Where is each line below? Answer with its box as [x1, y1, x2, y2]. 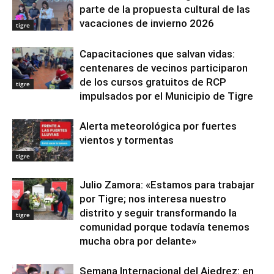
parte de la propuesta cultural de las [80, 3, 250, 15]
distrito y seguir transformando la [80, 207, 237, 219]
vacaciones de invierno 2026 [80, 17, 214, 29]
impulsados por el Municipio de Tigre [80, 90, 253, 102]
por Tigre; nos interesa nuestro [80, 193, 226, 205]
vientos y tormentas [80, 134, 176, 146]
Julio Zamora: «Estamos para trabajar [80, 179, 254, 191]
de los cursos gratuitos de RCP [80, 76, 226, 88]
